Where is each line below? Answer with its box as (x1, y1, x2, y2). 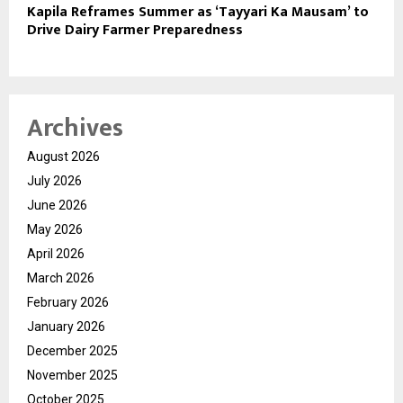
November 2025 (27, 368, 118, 383)
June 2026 (27, 198, 87, 213)
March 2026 (27, 271, 94, 286)
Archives (27, 107, 123, 150)
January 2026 (27, 319, 105, 335)
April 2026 (27, 246, 85, 262)
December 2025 (27, 344, 118, 359)
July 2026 (27, 174, 82, 189)
